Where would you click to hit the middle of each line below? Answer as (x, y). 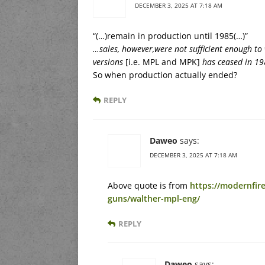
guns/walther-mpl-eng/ (154, 198)
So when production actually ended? (165, 75)
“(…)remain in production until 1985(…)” (170, 35)
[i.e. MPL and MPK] (163, 62)
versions (109, 62)
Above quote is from (149, 185)
